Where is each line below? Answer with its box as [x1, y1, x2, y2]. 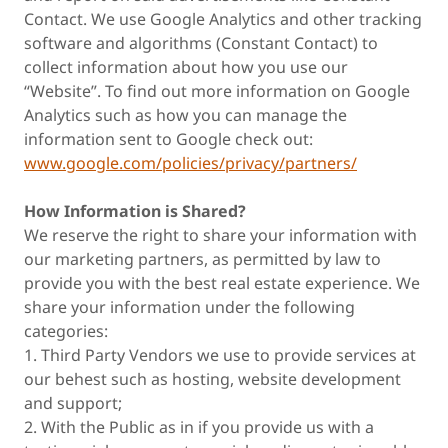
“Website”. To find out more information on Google [24, 80, 410, 102]
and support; [24, 392, 126, 414]
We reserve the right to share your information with [24, 224, 417, 246]
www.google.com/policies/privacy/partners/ [24, 152, 357, 174]
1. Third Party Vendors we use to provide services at [24, 344, 416, 366]
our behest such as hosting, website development [24, 368, 401, 390]
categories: [24, 320, 112, 342]
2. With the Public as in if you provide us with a [24, 416, 374, 438]
